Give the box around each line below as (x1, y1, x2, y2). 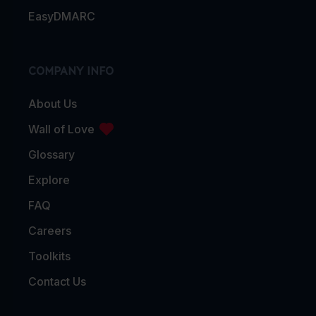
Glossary (28, 147, 75, 162)
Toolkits (28, 248, 71, 263)
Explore (28, 172, 70, 187)
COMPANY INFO (28, 62, 114, 76)
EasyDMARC (28, 8, 95, 23)
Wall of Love (28, 121, 95, 136)
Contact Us (28, 274, 86, 288)
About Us (28, 96, 77, 111)
